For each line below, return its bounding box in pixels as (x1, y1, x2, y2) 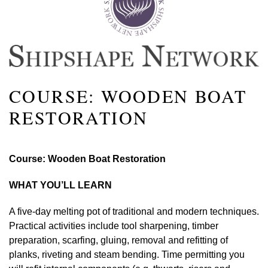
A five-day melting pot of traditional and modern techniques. (9, 206, 259, 217)
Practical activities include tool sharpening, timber (9, 220, 218, 231)
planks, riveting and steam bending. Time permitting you (9, 249, 245, 260)
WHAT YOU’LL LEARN (9, 179, 112, 190)
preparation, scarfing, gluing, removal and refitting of (9, 234, 228, 245)
